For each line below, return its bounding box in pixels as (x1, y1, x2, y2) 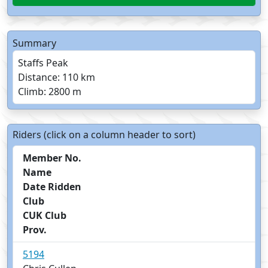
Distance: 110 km (18, 71, 95, 84)
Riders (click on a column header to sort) (13, 128, 196, 142)
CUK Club (23, 209, 66, 223)
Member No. (23, 151, 81, 165)
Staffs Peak (18, 56, 68, 70)
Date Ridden (23, 180, 81, 194)
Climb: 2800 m (18, 85, 81, 99)
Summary (13, 36, 56, 50)
